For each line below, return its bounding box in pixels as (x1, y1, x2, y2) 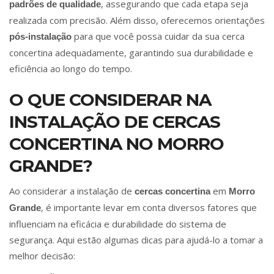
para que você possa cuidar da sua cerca (72, 30, 245, 43)
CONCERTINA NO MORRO (9, 133, 224, 155)
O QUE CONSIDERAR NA (9, 89, 211, 111)
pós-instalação (9, 31, 72, 42)
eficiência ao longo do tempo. (9, 62, 132, 75)
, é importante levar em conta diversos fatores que (41, 201, 257, 214)
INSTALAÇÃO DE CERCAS (9, 111, 220, 133)
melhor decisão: (9, 250, 75, 262)
